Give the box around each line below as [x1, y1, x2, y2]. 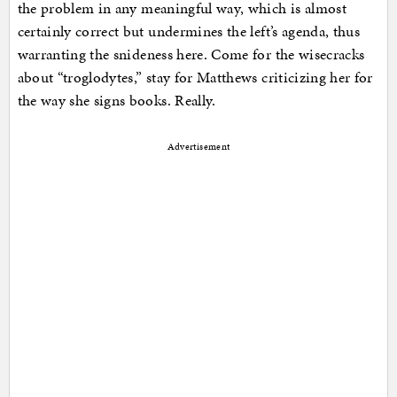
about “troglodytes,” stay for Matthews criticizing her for [17, 66, 373, 89]
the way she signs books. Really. [17, 90, 216, 112]
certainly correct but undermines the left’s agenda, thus [17, 20, 361, 43]
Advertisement [167, 140, 230, 154]
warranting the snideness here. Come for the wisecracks [17, 43, 365, 66]
